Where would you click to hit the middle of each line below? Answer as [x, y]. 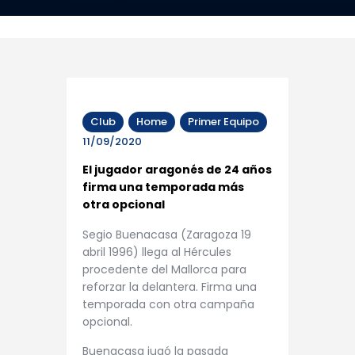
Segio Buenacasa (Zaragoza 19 [167, 234]
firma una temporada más [163, 187]
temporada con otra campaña [168, 304]
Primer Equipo [223, 122]
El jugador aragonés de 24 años [177, 170]
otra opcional [124, 205]
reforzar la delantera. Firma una [170, 286]
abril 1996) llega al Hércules [157, 252]
